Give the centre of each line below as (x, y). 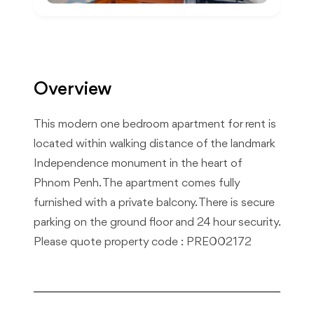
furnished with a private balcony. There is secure (154, 203)
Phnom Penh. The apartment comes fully (137, 183)
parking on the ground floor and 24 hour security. (157, 223)
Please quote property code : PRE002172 (143, 242)
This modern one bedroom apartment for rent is (155, 124)
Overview (73, 90)
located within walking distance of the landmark (155, 144)
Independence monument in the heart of (138, 164)
